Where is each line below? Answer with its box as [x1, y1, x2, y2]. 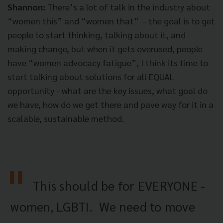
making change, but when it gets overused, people [7, 42, 203, 54]
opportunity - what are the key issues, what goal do [7, 84, 208, 96]
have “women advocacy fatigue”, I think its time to [7, 56, 208, 68]
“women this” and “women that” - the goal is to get [7, 14, 215, 26]
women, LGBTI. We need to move [7, 198, 195, 215]
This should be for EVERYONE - [32, 177, 206, 194]
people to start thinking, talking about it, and [7, 28, 186, 40]
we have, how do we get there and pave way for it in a [7, 98, 214, 110]
